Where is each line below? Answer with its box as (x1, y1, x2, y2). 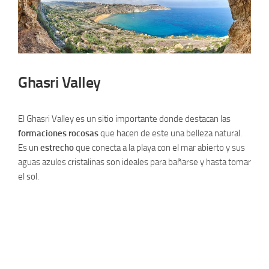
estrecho (40, 142, 74, 153)
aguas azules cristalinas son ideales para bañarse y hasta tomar (18, 156, 251, 168)
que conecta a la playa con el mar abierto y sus (74, 142, 245, 153)
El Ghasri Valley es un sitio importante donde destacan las (18, 113, 231, 124)
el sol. (18, 171, 39, 182)
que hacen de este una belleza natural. (98, 127, 242, 139)
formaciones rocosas (18, 127, 98, 139)
